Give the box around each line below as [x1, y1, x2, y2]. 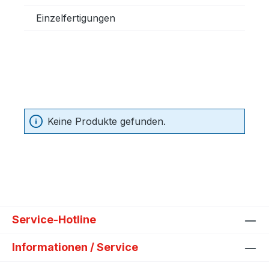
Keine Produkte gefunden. [47, 115, 166, 127]
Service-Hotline [12, 213, 96, 226]
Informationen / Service [12, 241, 138, 254]
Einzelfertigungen [36, 12, 115, 24]
